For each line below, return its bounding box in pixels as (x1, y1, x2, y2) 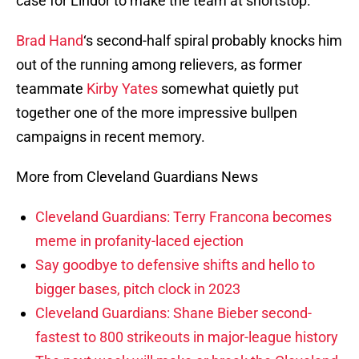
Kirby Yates (87, 80, 158, 98)
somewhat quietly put (158, 80, 299, 98)
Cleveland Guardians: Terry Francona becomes (35, 208, 332, 226)
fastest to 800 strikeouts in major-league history (35, 329, 338, 346)
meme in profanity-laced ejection (35, 232, 244, 250)
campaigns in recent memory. (16, 128, 205, 146)
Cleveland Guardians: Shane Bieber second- (35, 305, 312, 322)
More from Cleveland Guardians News (16, 168, 258, 186)
